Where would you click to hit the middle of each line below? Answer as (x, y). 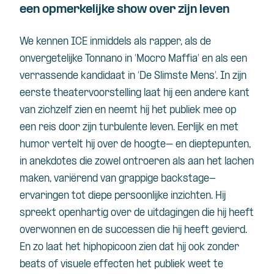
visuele (76, 265)
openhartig (83, 213)
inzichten (191, 196)
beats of (40, 265)
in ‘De (140, 76)
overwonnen (48, 231)
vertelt (68, 145)
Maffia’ (184, 59)
